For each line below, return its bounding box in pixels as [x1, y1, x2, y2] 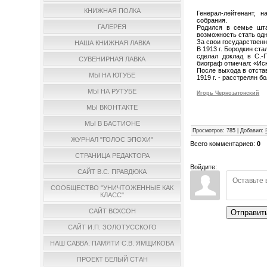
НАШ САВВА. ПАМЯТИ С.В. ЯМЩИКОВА [50, 240, 175, 247]
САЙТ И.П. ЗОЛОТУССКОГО [67, 223, 157, 231]
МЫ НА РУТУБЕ [88, 88, 137, 95]
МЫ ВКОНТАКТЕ [86, 104, 138, 111]
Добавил [240, 128, 262, 134]
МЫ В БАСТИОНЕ [84, 120, 140, 128]
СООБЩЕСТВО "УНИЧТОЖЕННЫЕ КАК [51, 184, 174, 192]
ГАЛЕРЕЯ [98, 23, 127, 31]
